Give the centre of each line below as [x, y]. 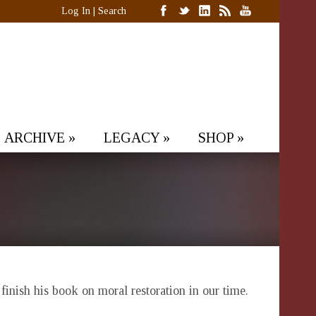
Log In [76, 11]
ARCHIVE [35, 138]
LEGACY [132, 138]
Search [112, 11]
